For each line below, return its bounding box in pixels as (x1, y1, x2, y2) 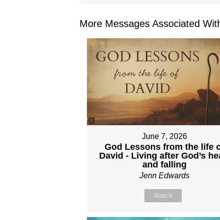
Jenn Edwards (139, 171, 190, 180)
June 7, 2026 (141, 132, 187, 141)
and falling (142, 160, 187, 170)
